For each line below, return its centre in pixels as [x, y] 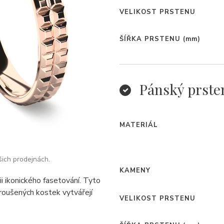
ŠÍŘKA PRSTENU [150, 39]
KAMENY [135, 170]
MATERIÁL [139, 125]
